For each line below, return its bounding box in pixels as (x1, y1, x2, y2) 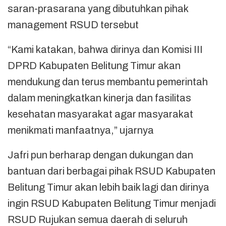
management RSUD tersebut (8, 19, 139, 30)
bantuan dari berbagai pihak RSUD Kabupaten (8, 165, 215, 177)
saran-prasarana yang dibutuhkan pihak (8, 3, 188, 14)
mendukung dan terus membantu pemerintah (8, 76, 208, 87)
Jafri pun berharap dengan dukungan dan (8, 149, 193, 160)
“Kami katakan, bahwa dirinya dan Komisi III (8, 43, 203, 55)
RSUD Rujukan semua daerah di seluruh (8, 213, 188, 225)
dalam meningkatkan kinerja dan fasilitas (8, 92, 191, 103)
